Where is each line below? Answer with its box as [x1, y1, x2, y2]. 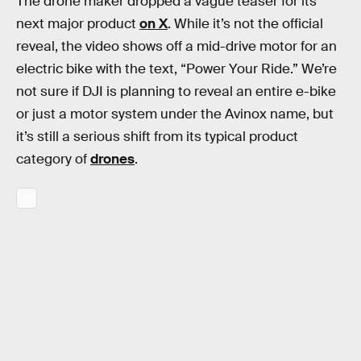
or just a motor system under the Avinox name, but [16, 105, 334, 122]
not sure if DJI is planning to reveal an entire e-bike [16, 82, 336, 100]
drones [90, 150, 135, 168]
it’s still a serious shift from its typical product [16, 127, 298, 145]
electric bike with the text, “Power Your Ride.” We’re [16, 60, 337, 77]
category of [16, 150, 90, 168]
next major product [16, 15, 139, 32]
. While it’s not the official [168, 15, 323, 32]
